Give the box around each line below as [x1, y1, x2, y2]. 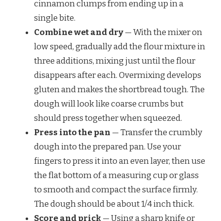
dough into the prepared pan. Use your [34, 142, 181, 152]
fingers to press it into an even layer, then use [34, 156, 205, 167]
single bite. [34, 13, 75, 24]
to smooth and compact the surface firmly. [34, 184, 198, 195]
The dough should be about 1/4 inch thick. [34, 199, 194, 210]
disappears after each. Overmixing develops [34, 70, 201, 81]
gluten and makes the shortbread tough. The [34, 84, 205, 95]
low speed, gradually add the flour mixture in [34, 41, 205, 52]
